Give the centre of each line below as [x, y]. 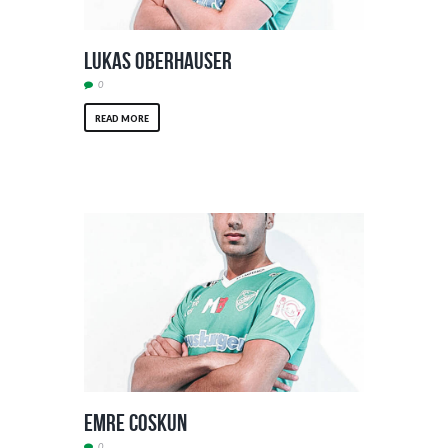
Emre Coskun [135, 422]
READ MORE [121, 118]
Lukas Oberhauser [158, 61]
